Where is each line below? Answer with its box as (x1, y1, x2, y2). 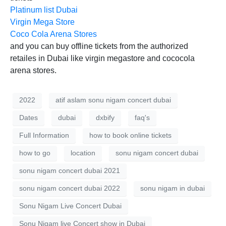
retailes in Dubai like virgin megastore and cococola (10, 53, 195, 63)
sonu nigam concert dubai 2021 (19, 166, 120, 175)
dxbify (96, 114, 115, 122)
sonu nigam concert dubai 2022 (19, 184, 120, 193)
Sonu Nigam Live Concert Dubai (19, 202, 122, 210)
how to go (19, 149, 50, 157)
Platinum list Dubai (10, 5, 78, 14)
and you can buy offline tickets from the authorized (10, 41, 188, 50)
